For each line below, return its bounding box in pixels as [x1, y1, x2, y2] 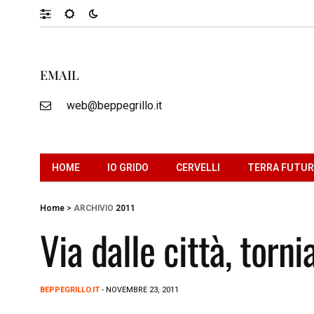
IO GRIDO [107, 161, 149, 173]
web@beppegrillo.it [66, 98, 162, 112]
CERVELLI [176, 161, 220, 173]
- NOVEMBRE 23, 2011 [100, 285, 179, 294]
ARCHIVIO [74, 203, 114, 213]
